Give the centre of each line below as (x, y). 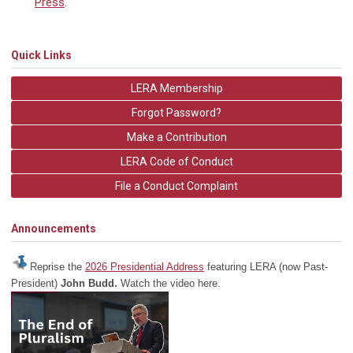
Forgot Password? (176, 113)
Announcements (54, 229)
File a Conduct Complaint (176, 186)
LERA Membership (176, 88)
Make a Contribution (176, 137)
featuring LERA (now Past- (266, 267)
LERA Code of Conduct (176, 162)
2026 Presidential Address (145, 267)
